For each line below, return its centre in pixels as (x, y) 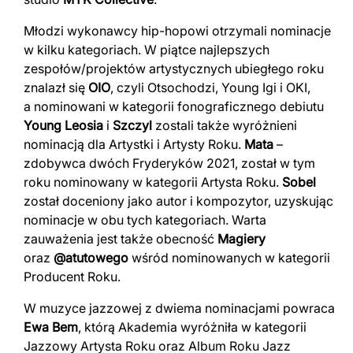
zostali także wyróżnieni (225, 125)
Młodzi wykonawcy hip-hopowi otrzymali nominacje (177, 30)
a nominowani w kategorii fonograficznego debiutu (174, 106)
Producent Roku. (72, 276)
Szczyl (132, 125)
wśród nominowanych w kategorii (229, 257)
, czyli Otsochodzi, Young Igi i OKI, (210, 87)
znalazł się (56, 87)
